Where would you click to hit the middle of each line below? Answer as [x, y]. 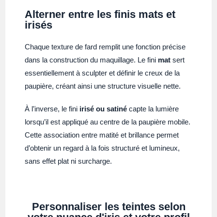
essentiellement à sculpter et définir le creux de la [102, 73]
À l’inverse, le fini [52, 108]
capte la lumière [153, 108]
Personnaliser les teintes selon [108, 206]
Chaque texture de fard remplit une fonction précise [105, 46]
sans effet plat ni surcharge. [69, 161]
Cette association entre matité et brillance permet [102, 135]
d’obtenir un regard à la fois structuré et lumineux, [102, 148]
